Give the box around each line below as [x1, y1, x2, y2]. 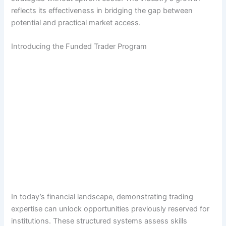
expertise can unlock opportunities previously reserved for [11, 204, 210, 213]
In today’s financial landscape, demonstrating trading [11, 192, 194, 201]
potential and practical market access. [11, 18, 141, 27]
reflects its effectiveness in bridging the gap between [11, 6, 193, 15]
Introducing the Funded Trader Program [11, 42, 147, 51]
